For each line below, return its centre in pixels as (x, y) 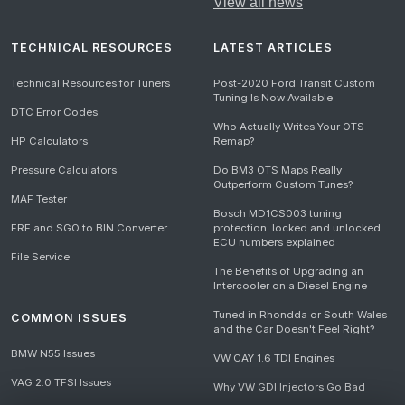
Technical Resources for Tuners (90, 83)
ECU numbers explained (274, 242)
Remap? (234, 141)
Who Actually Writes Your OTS (289, 127)
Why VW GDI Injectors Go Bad (289, 387)
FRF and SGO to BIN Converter (89, 228)
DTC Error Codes (54, 112)
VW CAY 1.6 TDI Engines (274, 358)
